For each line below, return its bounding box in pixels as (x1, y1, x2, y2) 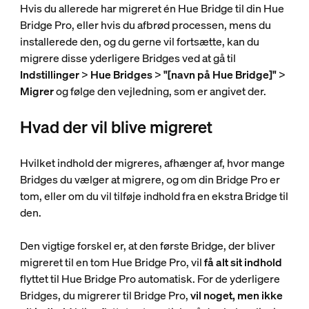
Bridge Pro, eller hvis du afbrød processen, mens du (19, 17, 271, 32)
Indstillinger (19, 67, 79, 82)
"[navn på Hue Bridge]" (163, 67, 277, 82)
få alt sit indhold (201, 255, 282, 270)
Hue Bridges (90, 67, 152, 82)
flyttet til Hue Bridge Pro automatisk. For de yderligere (19, 271, 280, 286)
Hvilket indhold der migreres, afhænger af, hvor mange (19, 155, 285, 170)
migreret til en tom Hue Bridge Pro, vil (19, 255, 202, 270)
